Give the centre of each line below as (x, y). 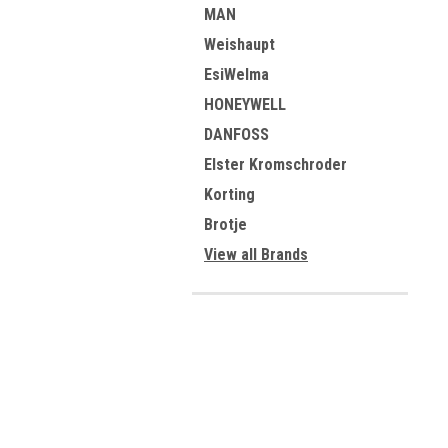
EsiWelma (236, 74)
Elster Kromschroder (275, 164)
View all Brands (256, 254)
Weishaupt (239, 44)
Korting (229, 194)
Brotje (225, 224)
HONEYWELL (245, 104)
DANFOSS (236, 134)
